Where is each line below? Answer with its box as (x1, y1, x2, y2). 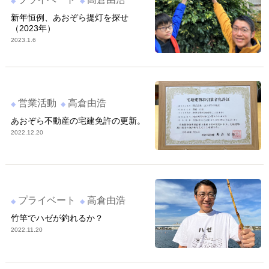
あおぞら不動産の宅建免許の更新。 (10, 115, 145, 125)
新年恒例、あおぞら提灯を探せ (10, 12, 128, 22)
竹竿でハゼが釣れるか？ (10, 213, 103, 223)
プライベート (18, 195, 76, 206)
